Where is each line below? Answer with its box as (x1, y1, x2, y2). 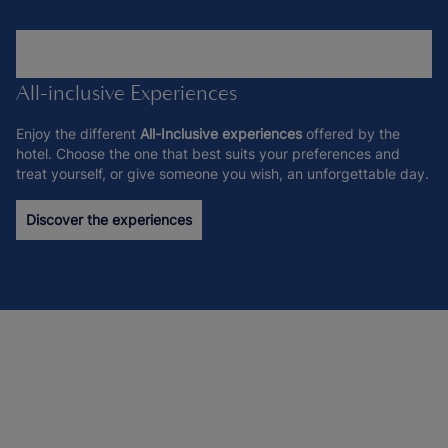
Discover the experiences (26, 211, 192, 228)
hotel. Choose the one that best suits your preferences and (16, 145, 400, 162)
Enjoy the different (16, 125, 140, 142)
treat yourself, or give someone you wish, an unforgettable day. (16, 165, 429, 182)
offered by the (302, 125, 400, 142)
